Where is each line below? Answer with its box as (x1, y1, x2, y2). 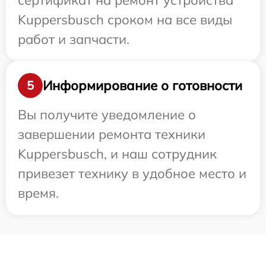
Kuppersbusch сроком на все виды (18, 11, 232, 28)
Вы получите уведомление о (18, 106, 196, 123)
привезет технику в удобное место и (18, 165, 246, 182)
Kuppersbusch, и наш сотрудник (18, 145, 217, 162)
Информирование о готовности (43, 77, 242, 94)
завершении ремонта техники (18, 126, 205, 142)
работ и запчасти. (18, 31, 129, 47)
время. (18, 185, 59, 201)
